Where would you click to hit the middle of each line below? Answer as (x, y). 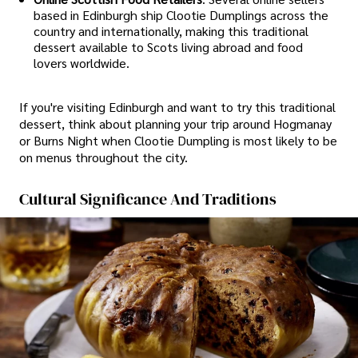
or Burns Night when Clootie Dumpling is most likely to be (178, 140)
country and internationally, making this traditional (171, 30)
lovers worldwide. (82, 62)
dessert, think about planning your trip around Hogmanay (175, 123)
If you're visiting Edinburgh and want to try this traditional (177, 106)
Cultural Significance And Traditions (148, 199)
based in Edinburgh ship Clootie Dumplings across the (181, 14)
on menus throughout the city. (103, 157)
